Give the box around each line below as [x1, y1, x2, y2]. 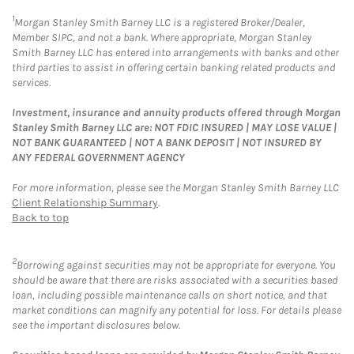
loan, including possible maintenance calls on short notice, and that [12, 288, 327, 303]
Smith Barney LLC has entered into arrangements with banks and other [12, 45, 339, 59]
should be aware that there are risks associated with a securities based [12, 273, 337, 288]
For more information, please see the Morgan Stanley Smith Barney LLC [12, 180, 339, 194]
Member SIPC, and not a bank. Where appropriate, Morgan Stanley [12, 30, 311, 44]
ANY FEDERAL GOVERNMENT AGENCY [12, 150, 185, 164]
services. [12, 75, 51, 89]
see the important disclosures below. [12, 318, 180, 333]
